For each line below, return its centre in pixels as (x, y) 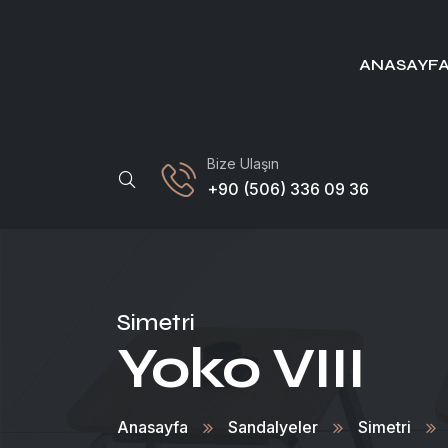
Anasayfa (152, 427)
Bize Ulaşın (243, 163)
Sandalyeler (273, 427)
